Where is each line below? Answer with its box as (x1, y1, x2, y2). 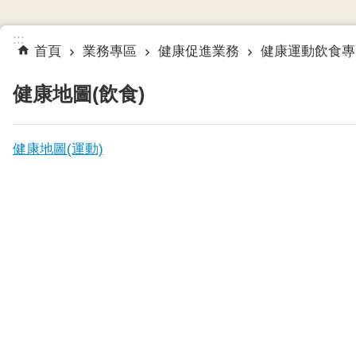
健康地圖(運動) (13, 141, 103, 157)
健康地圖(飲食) (13, 82, 145, 105)
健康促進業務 (158, 43, 239, 59)
